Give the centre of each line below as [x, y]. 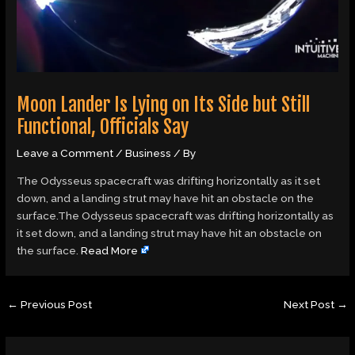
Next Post [310, 305]
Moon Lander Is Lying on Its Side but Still [164, 105]
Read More [110, 251]
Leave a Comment [65, 153]
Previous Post [55, 305]
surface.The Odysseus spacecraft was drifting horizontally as [176, 216]
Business [149, 153]
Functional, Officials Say [103, 127]
